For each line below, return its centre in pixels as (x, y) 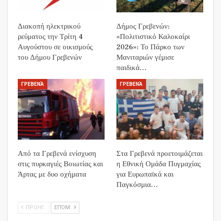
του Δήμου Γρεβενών (50, 58)
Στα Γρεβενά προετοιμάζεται (160, 154)
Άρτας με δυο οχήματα (52, 175)
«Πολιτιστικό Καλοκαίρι (153, 37)
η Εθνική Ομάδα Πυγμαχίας (159, 164)
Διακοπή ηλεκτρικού (49, 27)
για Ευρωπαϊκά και (145, 175)
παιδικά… (131, 68)
